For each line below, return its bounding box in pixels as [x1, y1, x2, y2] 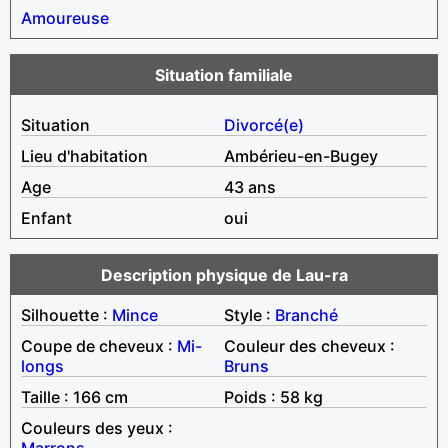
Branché [275, 304, 338, 325]
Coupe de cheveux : [21, 335, 177, 356]
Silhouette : [21, 304, 112, 325]
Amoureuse [21, 7, 109, 28]
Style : [224, 304, 275, 325]
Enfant [21, 207, 72, 228]
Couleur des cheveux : [224, 335, 395, 356]
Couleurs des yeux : [21, 417, 173, 438]
